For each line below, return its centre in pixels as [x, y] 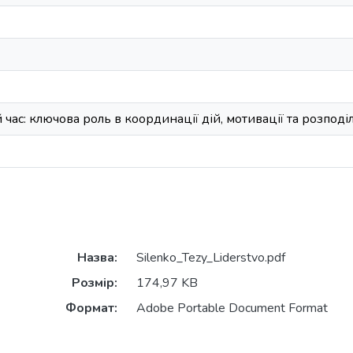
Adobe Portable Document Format [232, 308]
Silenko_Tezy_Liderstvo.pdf [210, 258]
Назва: [97, 258]
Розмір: [94, 283]
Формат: [91, 308]
